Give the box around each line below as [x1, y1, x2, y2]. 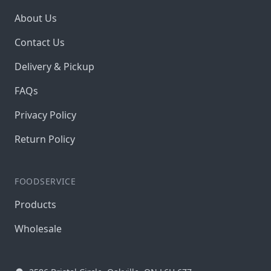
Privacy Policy [15, 108, 76, 122]
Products [15, 198, 56, 211]
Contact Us [15, 36, 65, 49]
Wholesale [15, 222, 62, 235]
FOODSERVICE [15, 175, 76, 187]
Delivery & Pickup [15, 60, 94, 73]
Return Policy [15, 132, 75, 146]
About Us [15, 11, 57, 25]
